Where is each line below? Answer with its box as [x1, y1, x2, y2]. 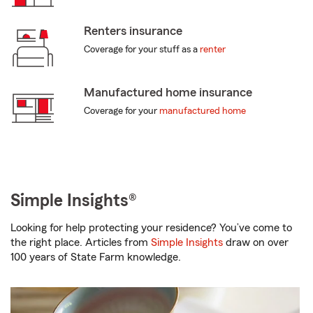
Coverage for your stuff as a [83, 45, 200, 55]
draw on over [223, 237, 289, 249]
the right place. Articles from [10, 237, 151, 249]
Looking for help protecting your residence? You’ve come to [10, 222, 292, 234]
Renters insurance [83, 24, 182, 38]
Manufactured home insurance [83, 86, 252, 99]
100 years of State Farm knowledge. [10, 252, 181, 263]
